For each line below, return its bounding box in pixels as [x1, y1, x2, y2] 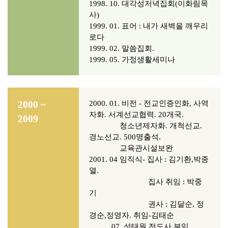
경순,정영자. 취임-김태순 [89, 211, 174, 219]
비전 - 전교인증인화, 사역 [122, 99, 209, 107]
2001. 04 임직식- [89, 155, 147, 163]
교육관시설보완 [89, 144, 175, 152]
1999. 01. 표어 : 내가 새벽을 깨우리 [89, 22, 208, 30]
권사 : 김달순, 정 [89, 200, 204, 208]
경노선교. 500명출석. [89, 133, 163, 141]
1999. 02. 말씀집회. [89, 44, 156, 52]
